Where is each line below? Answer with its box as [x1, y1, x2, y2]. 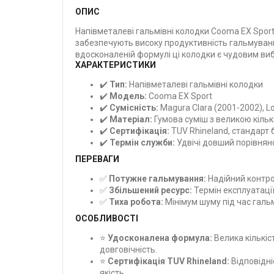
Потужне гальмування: [109, 174, 206, 184]
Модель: [109, 91, 147, 102]
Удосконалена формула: [108, 233, 212, 243]
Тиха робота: [109, 197, 163, 207]
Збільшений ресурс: [109, 185, 192, 196]
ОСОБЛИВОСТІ [75, 213, 138, 224]
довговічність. [100, 245, 157, 255]
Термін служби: [109, 138, 175, 148]
